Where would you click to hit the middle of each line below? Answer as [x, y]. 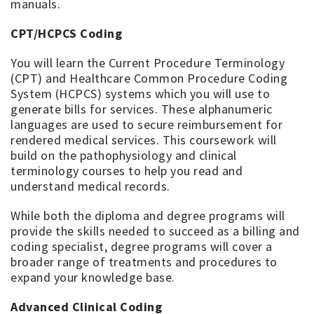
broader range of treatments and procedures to [144, 261]
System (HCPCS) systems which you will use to [140, 93]
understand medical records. [90, 186]
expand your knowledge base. [93, 277]
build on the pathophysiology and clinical [124, 155]
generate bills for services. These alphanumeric [142, 109]
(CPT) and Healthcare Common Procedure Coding [149, 78]
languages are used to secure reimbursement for [146, 124]
